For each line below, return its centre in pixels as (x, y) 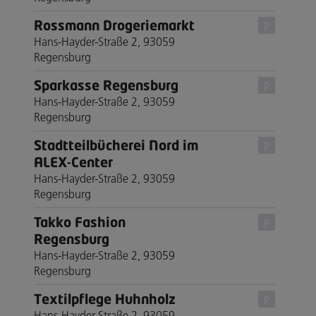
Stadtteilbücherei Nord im (116, 145)
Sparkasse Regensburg (106, 85)
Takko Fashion (80, 221)
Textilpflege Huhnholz (105, 298)
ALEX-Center (73, 162)
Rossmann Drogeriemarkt (114, 25)
